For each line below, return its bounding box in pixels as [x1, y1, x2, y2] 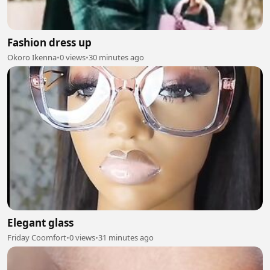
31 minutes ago [98, 231, 154, 243]
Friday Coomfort [7, 231, 66, 243]
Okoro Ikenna [7, 52, 57, 63]
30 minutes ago [89, 52, 144, 63]
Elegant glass [7, 215, 74, 230]
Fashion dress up [7, 36, 92, 49]
